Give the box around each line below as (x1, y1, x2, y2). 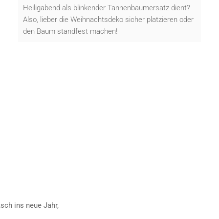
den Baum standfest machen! (23, 26, 118, 36)
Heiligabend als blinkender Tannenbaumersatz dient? (23, 3, 191, 12)
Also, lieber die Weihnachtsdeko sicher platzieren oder (23, 15, 194, 24)
